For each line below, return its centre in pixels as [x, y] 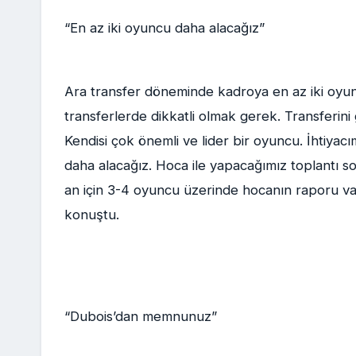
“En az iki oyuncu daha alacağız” [164, 28]
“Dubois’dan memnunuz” [140, 316]
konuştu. [91, 214]
